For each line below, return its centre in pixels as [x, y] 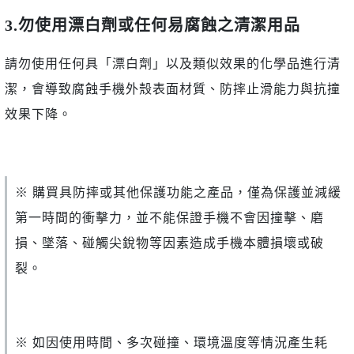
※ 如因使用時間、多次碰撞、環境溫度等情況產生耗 [171, 343]
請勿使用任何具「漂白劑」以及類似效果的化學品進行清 [173, 64]
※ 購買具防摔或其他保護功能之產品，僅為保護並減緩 [178, 193]
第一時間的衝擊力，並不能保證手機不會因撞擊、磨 [169, 218]
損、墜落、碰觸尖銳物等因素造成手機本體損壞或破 [169, 243]
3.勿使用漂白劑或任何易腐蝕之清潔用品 [153, 26]
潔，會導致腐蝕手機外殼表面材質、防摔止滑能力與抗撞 [173, 89]
